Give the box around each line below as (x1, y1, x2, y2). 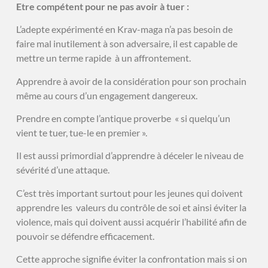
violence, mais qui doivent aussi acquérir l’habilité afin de (16, 215, 246, 227)
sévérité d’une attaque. (16, 164, 109, 176)
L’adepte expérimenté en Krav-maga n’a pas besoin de (16, 23, 233, 35)
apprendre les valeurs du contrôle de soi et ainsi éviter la (16, 201, 246, 213)
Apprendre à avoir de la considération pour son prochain (16, 75, 246, 87)
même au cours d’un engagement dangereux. (16, 89, 197, 101)
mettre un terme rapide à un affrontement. (16, 52, 191, 64)
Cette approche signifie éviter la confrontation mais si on (16, 253, 247, 265)
